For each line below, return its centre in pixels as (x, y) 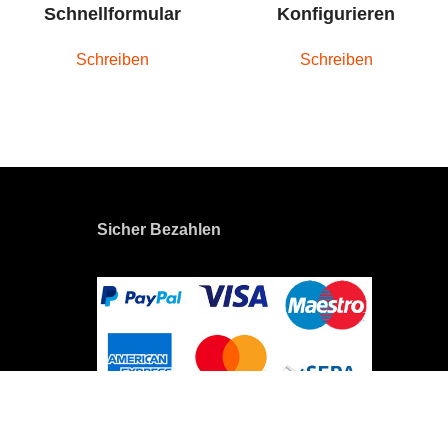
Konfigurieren (336, 13)
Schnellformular (112, 13)
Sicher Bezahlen (158, 229)
